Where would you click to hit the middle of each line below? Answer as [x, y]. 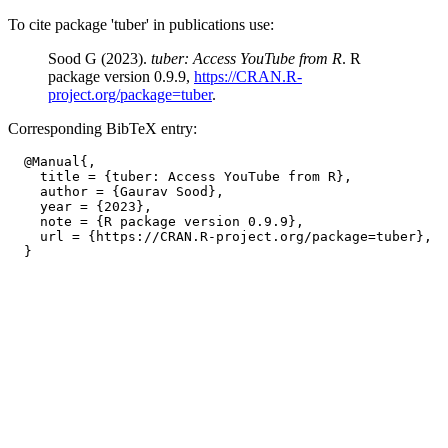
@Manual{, [52, 161]
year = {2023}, [80, 206]
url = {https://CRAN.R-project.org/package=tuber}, [220, 236]
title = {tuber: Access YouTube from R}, [180, 176]
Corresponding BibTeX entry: [102, 128]
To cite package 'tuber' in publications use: [141, 24]
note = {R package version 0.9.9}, [156, 221]
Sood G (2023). [99, 58]
